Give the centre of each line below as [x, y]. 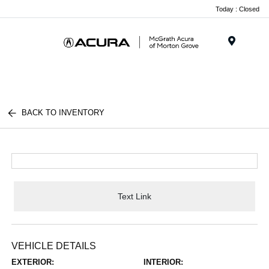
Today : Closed [237, 9]
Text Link [134, 196]
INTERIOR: [163, 262]
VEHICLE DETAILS [54, 246]
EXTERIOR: [33, 262]
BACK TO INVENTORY [63, 113]
